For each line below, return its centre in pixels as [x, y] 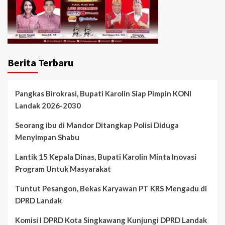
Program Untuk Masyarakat [63, 168]
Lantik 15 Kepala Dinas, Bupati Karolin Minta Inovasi [106, 156]
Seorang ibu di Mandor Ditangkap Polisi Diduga [97, 125]
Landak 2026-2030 [48, 105]
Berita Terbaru [40, 62]
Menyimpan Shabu [47, 137]
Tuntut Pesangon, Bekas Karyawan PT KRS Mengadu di [111, 188]
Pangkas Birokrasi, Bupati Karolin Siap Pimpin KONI [103, 93]
